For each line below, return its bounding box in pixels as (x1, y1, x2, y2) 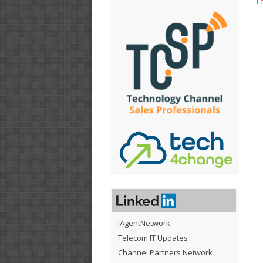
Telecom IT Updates (118, 232, 188, 243)
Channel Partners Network (118, 247, 213, 258)
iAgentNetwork (118, 217, 170, 228)
